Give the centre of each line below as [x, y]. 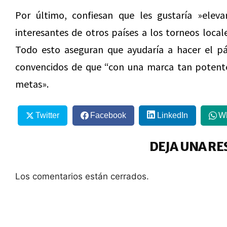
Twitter [47, 115]
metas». [32, 84]
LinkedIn [172, 115]
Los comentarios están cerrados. [82, 176]
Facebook [108, 115]
